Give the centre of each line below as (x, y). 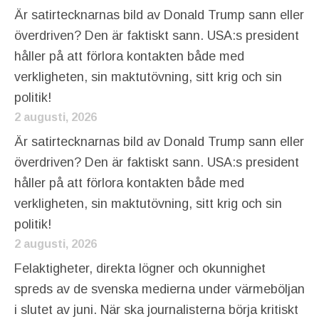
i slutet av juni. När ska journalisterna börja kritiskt (156, 310)
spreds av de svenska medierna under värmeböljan (159, 289)
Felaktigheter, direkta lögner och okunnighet (140, 269)
